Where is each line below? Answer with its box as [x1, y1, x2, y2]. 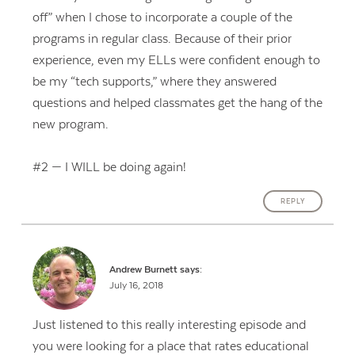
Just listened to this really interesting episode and [32, 318, 306, 333]
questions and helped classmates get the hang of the [32, 95, 323, 110]
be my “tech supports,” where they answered [32, 74, 277, 89]
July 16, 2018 [109, 280, 164, 291]
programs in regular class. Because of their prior [32, 31, 292, 46]
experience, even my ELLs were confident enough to [32, 52, 320, 67]
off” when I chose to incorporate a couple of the [32, 10, 292, 25]
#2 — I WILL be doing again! [32, 160, 186, 175]
